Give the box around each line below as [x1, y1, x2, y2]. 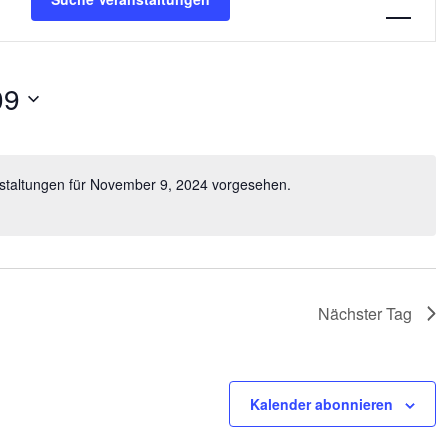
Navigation [331, 7, 435, 32]
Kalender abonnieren [250, 394, 394, 414]
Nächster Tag [318, 302, 413, 325]
